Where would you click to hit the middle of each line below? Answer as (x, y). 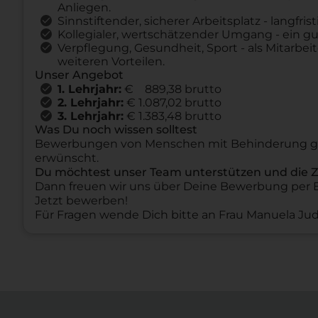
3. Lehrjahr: (91, 116)
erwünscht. (67, 158)
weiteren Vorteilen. (111, 61)
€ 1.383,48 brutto (172, 116)
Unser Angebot (79, 75)
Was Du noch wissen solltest (116, 129)
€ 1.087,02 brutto (172, 102)
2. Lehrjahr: (91, 102)
